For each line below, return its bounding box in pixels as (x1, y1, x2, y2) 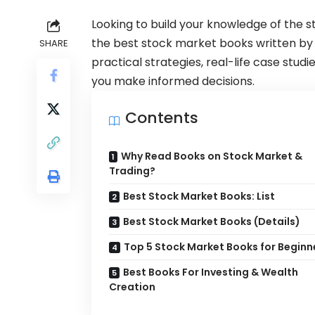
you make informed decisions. (91, 73, 257, 90)
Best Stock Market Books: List (123, 189, 275, 204)
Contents (125, 107, 198, 129)
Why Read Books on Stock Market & (121, 149, 302, 164)
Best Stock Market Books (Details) (123, 214, 300, 229)
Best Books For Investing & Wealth (123, 265, 298, 280)
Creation (109, 280, 155, 295)
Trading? (109, 164, 155, 179)
